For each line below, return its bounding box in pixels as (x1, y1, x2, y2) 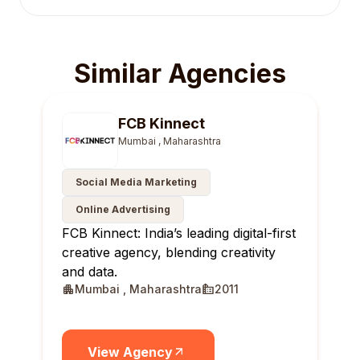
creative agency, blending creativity (62, 244, 276, 260)
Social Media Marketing (76, 176, 197, 188)
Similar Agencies (74, 58, 286, 89)
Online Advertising (76, 203, 170, 215)
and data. (62, 264, 117, 280)
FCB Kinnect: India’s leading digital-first (62, 225, 296, 241)
